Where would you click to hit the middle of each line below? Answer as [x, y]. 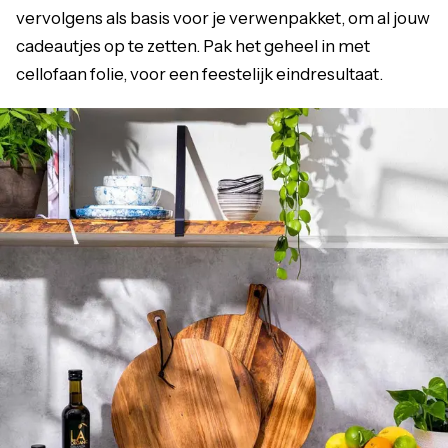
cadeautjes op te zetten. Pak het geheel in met [193, 45]
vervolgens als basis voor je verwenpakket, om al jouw [223, 17]
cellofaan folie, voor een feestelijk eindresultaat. [199, 73]
